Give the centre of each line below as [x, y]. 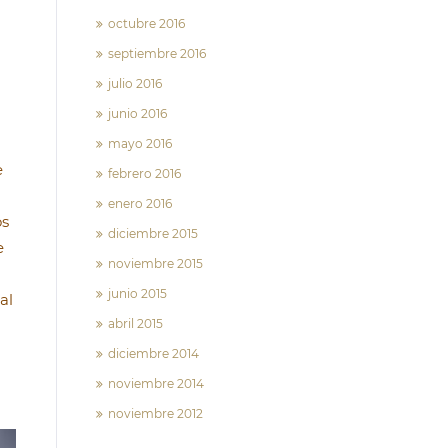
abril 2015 [135, 323]
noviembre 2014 [156, 383]
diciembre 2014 [153, 353]
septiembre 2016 [157, 53]
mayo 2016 [140, 143]
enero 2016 [140, 203]
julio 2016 [135, 83]
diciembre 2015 [153, 233]
